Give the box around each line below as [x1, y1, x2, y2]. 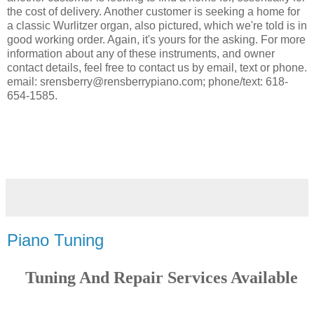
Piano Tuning [7, 230, 104, 250]
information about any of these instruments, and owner [7, 48, 275, 60]
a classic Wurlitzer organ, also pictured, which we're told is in [7, 20, 307, 32]
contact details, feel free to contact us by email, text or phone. [7, 62, 307, 74]
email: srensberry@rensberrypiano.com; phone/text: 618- [7, 76, 288, 88]
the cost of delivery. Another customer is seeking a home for [7, 6, 300, 18]
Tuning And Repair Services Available [25, 268, 298, 287]
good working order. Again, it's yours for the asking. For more [7, 34, 306, 46]
